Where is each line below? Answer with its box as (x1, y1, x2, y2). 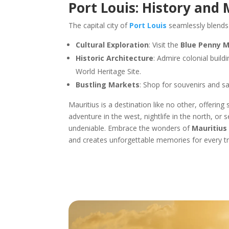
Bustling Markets (76, 79, 140, 89)
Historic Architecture (76, 53, 154, 63)
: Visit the (149, 39, 181, 50)
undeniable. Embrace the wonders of (68, 123, 192, 133)
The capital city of (68, 20, 130, 30)
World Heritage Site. (76, 66, 142, 76)
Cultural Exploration (76, 39, 149, 50)
